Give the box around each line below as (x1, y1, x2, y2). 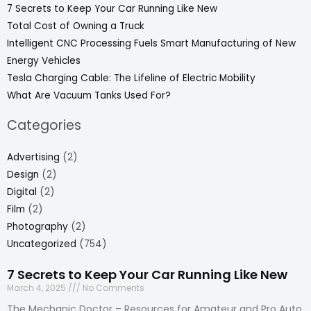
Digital (7, 185, 37, 199)
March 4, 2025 (7, 282, 68, 294)
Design (7, 168, 39, 182)
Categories (7, 116, 81, 135)
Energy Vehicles (7, 54, 81, 68)
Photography (7, 220, 68, 234)
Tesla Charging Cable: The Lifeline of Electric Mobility (7, 72, 255, 85)
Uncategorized (7, 237, 76, 251)
